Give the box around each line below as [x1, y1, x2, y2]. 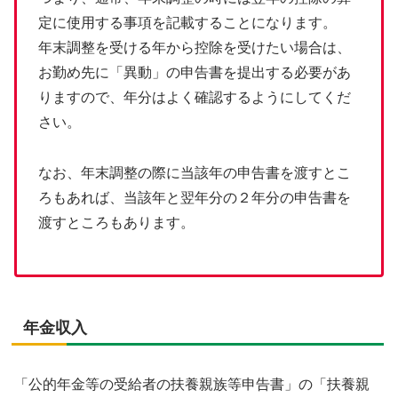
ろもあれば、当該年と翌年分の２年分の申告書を [38, 189, 351, 205]
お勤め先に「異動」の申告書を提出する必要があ [38, 64, 351, 80]
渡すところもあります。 [38, 214, 195, 230]
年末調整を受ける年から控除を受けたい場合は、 [38, 39, 351, 55]
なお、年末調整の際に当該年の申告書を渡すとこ [38, 164, 351, 180]
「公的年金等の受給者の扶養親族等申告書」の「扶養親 [14, 376, 370, 392]
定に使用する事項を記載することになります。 [38, 14, 337, 30]
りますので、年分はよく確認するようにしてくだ [38, 89, 351, 105]
